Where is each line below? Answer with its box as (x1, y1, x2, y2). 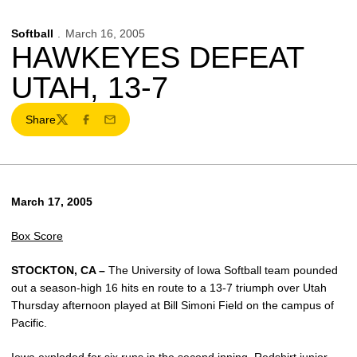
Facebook (78, 120, 129, 133)
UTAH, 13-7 (11, 71, 168, 104)
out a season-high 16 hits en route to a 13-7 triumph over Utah (11, 281, 327, 294)
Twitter (54, 120, 88, 133)
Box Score (11, 229, 63, 242)
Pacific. (11, 316, 47, 329)
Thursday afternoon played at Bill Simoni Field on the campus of (11, 299, 334, 312)
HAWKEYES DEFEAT (11, 41, 304, 74)
